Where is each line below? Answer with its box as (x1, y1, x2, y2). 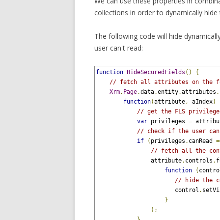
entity (158, 88, 178, 95)
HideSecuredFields (127, 69, 185, 76)
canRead (189, 137, 216, 144)
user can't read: (94, 43, 143, 53)
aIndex (189, 98, 213, 105)
